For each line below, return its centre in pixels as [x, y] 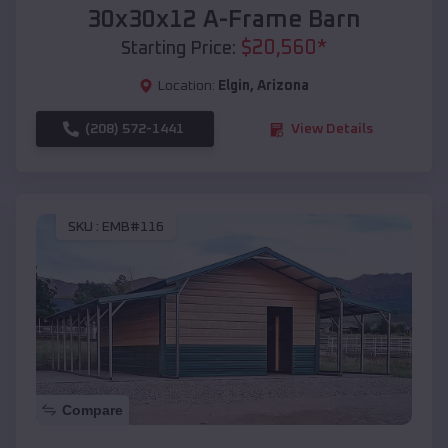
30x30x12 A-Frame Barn [224, 20]
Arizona [283, 86]
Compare [92, 410]
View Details [332, 129]
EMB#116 [133, 226]
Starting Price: [178, 49]
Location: [186, 86]
